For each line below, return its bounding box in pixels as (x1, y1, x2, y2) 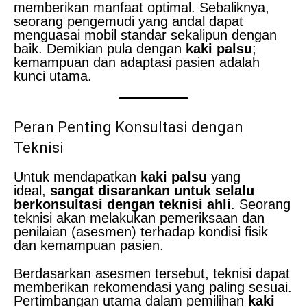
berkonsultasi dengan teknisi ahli (14, 196, 231, 212)
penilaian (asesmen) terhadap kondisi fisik (14, 223, 268, 239)
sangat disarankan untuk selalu (50, 182, 254, 198)
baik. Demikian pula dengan (14, 40, 186, 56)
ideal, (14, 182, 50, 198)
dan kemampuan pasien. (14, 237, 164, 253)
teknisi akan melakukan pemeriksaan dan (14, 210, 265, 225)
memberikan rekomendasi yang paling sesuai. (14, 279, 292, 295)
